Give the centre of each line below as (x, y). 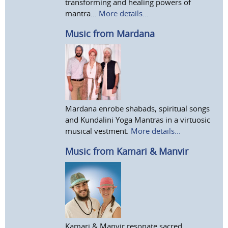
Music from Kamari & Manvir (127, 151)
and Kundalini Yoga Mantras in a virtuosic (138, 119)
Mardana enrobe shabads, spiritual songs (138, 108)
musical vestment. (98, 131)
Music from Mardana (110, 33)
